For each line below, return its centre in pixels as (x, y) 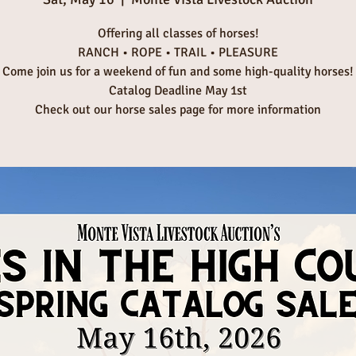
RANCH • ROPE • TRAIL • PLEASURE (178, 52)
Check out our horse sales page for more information (178, 110)
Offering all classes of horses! (178, 33)
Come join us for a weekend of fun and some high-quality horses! (178, 72)
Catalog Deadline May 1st (178, 91)
